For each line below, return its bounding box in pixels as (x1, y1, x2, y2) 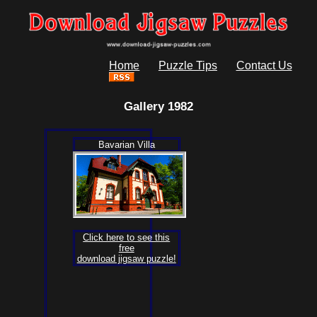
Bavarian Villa (98, 139, 155, 151)
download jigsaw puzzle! (76, 253, 176, 264)
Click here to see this (83, 231, 171, 243)
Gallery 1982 (124, 99, 193, 113)
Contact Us (236, 59, 292, 72)
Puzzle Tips (158, 59, 217, 72)
